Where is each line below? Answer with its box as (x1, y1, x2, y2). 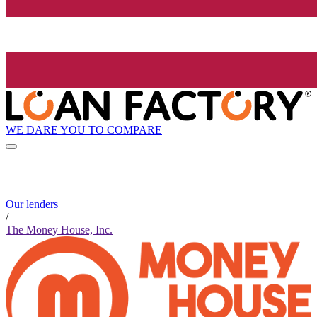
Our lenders (6, 198, 58, 211)
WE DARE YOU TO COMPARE (6, 123, 162, 136)
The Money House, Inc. (6, 224, 113, 236)
